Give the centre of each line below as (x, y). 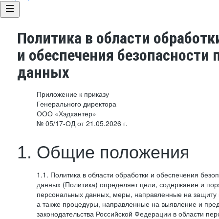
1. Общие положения (103, 152)
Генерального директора (77, 104)
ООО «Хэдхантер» (66, 113)
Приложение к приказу (73, 94)
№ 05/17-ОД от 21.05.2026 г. (82, 123)
